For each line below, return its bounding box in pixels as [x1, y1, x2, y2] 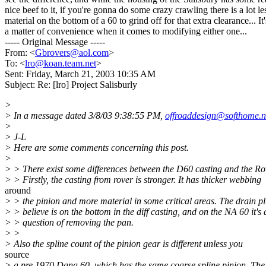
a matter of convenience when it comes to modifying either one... [5, 26, 247, 37]
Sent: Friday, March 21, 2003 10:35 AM [5, 69, 156, 80]
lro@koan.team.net [25, 58, 96, 69]
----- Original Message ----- [5, 37, 105, 47]
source [5, 249, 29, 260]
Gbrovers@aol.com [35, 47, 109, 58]
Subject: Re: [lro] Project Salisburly [5, 80, 137, 90]
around [5, 185, 31, 196]
